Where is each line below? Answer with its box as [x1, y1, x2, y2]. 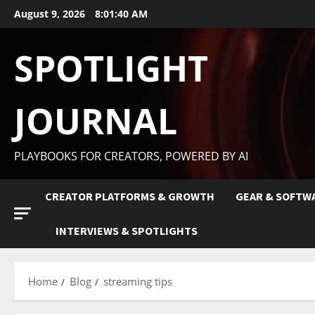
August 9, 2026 [14, 7, 88, 20]
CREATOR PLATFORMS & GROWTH [45, 189, 214, 203]
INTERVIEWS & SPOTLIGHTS [56, 224, 198, 238]
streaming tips [103, 274, 172, 288]
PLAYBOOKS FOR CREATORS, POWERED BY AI [14, 148, 248, 164]
